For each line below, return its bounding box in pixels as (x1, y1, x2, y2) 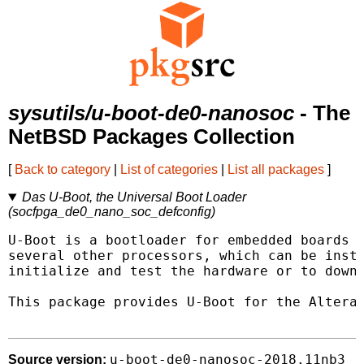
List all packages (227, 162, 324, 177)
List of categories (120, 162, 218, 177)
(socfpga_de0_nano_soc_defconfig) (8, 205, 215, 219)
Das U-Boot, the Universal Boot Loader (21, 190, 246, 205)
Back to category (15, 162, 110, 177)
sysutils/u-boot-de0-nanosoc (8, 102, 294, 125)
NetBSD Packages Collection (8, 125, 295, 149)
